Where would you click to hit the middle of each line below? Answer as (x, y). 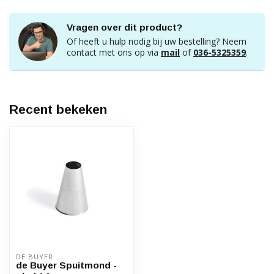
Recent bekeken (58, 109)
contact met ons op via (114, 52)
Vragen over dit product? (124, 27)
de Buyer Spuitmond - (66, 265)
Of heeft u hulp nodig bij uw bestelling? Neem (157, 41)
